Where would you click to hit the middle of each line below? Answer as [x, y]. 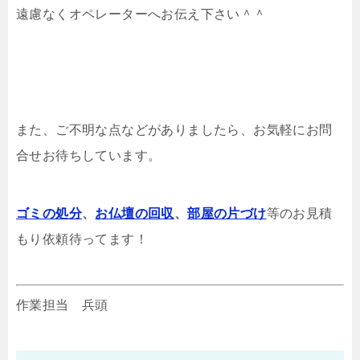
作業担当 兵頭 [62, 305]
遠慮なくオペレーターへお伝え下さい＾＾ [141, 14]
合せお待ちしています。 [89, 155]
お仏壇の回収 [135, 213]
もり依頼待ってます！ [82, 239]
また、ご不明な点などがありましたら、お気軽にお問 [174, 129]
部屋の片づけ [227, 213]
